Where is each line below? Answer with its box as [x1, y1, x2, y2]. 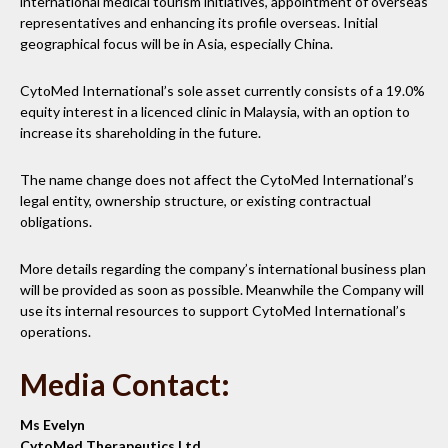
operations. [20, 322, 91, 340]
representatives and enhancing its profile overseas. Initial [20, 13, 378, 31]
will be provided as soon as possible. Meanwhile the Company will [20, 280, 424, 298]
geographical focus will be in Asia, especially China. [20, 34, 333, 52]
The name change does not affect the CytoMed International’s [20, 170, 414, 188]
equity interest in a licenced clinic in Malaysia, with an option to [20, 102, 410, 120]
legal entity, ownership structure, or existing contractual [20, 191, 371, 209]
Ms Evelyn [20, 415, 85, 433]
